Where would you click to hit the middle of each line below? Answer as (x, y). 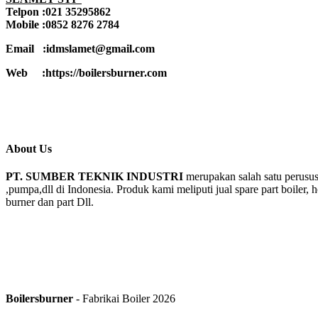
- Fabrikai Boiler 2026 (124, 299)
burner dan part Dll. (50, 202)
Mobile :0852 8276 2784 (62, 24)
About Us (29, 148)
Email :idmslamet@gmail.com (80, 48)
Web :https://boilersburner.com (88, 72)
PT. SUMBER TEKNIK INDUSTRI (94, 177)
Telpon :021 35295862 (58, 11)
